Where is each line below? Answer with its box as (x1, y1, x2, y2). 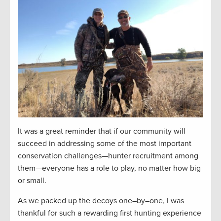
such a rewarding (59, 208, 120, 219)
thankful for (18, 208, 59, 219)
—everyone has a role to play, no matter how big (36, 163, 201, 174)
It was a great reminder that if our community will (18, 126, 185, 137)
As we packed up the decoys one (18, 196, 132, 206)
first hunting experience (120, 208, 201, 219)
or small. (18, 176, 46, 186)
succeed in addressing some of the (18, 139, 138, 149)
